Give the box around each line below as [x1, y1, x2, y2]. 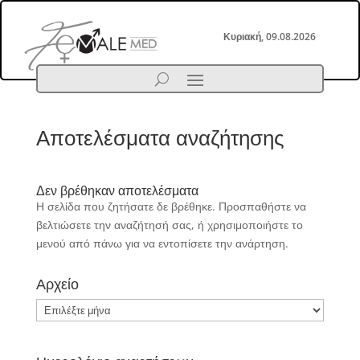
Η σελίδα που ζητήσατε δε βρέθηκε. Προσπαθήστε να [35, 198, 306, 214]
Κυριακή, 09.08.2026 [223, 30, 316, 43]
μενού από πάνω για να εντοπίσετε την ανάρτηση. [35, 235, 288, 251]
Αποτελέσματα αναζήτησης [35, 123, 284, 152]
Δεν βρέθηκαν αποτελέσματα [35, 182, 198, 199]
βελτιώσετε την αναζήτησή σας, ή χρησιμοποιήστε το [35, 217, 303, 232]
